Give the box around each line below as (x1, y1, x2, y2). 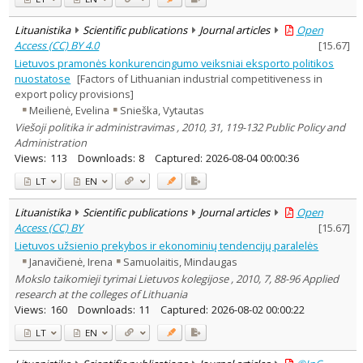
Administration (15, 135, 88, 150)
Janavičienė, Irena (29, 254, 113, 270)
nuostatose (15, 70, 71, 86)
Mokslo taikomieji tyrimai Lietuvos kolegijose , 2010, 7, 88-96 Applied (15, 271, 340, 286)
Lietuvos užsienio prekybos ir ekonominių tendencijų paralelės (15, 237, 319, 253)
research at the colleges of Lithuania (15, 286, 188, 301)
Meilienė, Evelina (29, 103, 110, 118)
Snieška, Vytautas (120, 103, 205, 118)
